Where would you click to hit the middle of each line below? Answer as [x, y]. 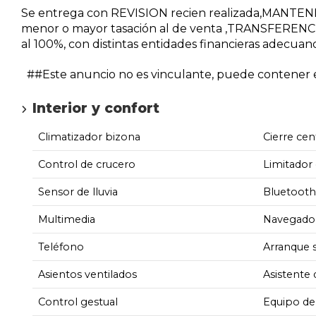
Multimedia [67, 219]
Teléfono [61, 247]
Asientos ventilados [87, 274]
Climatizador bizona [89, 136]
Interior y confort [96, 108]
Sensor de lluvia [78, 192]
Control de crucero [87, 164]
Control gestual [78, 302]
